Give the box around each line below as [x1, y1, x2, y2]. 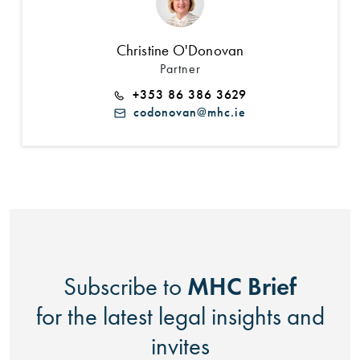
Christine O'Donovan [116, 40, 244, 59]
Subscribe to [63, 271, 187, 301]
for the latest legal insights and [35, 301, 325, 331]
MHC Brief [187, 270, 297, 301]
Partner [159, 61, 201, 76]
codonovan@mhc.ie [125, 104, 246, 120]
